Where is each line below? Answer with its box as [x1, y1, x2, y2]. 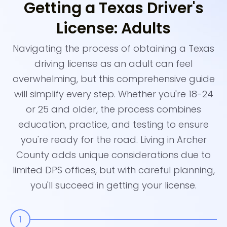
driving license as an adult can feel [34, 57, 193, 70]
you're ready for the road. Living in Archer [20, 133, 207, 146]
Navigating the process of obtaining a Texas [13, 42, 214, 55]
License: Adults [56, 17, 171, 39]
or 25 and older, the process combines [26, 102, 201, 116]
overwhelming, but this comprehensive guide [12, 72, 215, 85]
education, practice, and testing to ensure [18, 118, 209, 131]
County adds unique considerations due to [16, 148, 211, 161]
